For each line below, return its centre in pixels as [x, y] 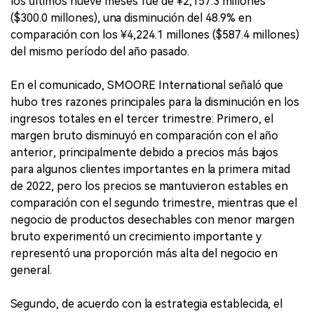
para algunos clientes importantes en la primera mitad [150, 169]
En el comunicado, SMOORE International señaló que [147, 85]
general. [31, 270]
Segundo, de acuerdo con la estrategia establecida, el [146, 304]
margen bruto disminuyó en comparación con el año [144, 136]
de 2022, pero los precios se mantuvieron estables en [149, 186]
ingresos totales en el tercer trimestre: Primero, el [142, 119]
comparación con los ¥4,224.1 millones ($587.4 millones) [155, 35]
